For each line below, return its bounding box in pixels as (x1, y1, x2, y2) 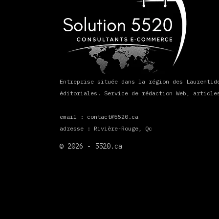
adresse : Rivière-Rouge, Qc (59, 125, 152, 132)
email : (59, 113, 87, 120)
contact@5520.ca (87, 113, 138, 120)
